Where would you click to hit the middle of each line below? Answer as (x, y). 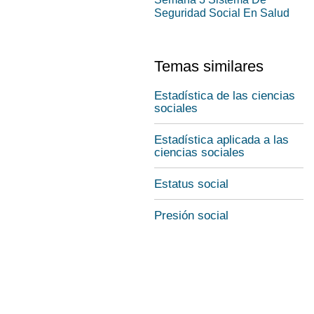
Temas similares (209, 66)
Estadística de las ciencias (225, 96)
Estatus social (191, 184)
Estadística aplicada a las (221, 140)
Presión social (191, 216)
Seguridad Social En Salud (222, 13)
